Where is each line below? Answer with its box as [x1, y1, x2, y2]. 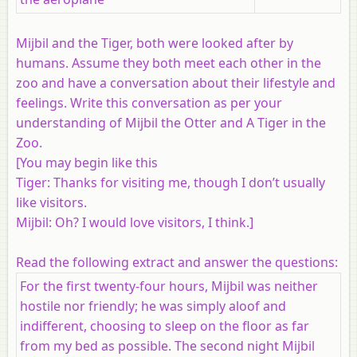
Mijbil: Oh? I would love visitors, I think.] [16, 213, 253, 231]
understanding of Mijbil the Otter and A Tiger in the [16, 113, 326, 131]
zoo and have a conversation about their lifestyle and [16, 73, 335, 92]
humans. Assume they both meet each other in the [16, 53, 321, 72]
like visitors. [16, 193, 87, 211]
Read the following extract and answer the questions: [16, 253, 338, 271]
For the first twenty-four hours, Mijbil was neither [20, 277, 318, 295]
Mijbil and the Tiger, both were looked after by [16, 33, 293, 52]
